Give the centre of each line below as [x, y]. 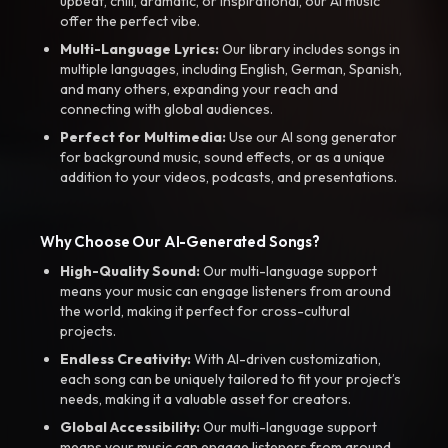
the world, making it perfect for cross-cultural [205, 311]
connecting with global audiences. [166, 109]
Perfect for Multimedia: [143, 137]
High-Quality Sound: [130, 271]
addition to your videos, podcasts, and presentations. [228, 177]
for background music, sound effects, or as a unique [222, 157]
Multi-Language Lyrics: [139, 49]
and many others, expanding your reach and [199, 89]
